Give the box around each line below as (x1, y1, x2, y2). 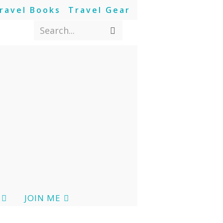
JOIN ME (24, 192, 61, 204)
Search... (39, 24, 75, 36)
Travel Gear (68, 4, 130, 15)
